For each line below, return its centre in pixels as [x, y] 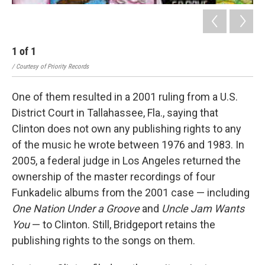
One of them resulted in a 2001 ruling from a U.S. [125, 96]
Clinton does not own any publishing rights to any [127, 128]
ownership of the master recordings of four [114, 176]
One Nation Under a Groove [76, 208]
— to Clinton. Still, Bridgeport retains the [122, 224]
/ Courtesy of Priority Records [50, 66]
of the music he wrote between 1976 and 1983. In [128, 144]
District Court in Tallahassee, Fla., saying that [115, 112]
